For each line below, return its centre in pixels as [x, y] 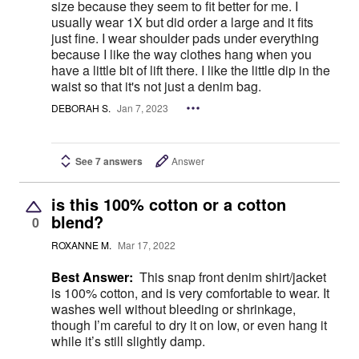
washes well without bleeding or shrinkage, [173, 309]
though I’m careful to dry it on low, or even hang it [189, 325]
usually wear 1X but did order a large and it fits [182, 22]
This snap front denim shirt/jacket [233, 276]
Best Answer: [92, 276]
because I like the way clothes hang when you [182, 54]
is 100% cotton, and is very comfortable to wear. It [190, 292]
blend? [77, 221]
